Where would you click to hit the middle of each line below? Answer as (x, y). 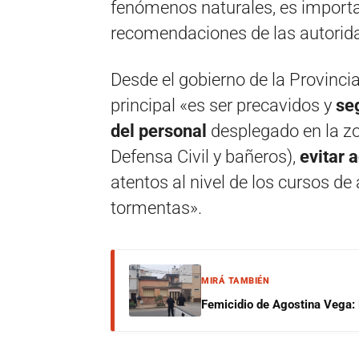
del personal (159, 131)
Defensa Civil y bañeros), (205, 157)
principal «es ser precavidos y (223, 105)
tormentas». (156, 208)
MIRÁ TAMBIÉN (235, 281)
